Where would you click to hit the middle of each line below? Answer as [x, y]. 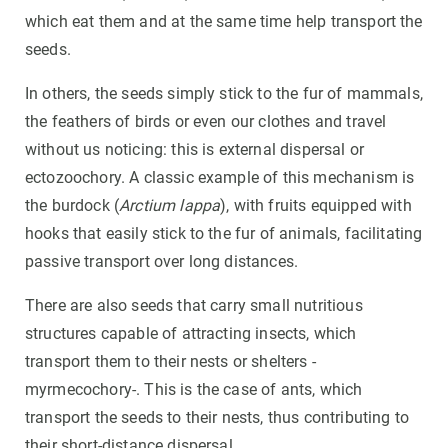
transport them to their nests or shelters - [170, 362]
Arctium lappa [170, 206]
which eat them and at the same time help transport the [224, 22]
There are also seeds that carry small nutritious [194, 306]
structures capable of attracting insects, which [191, 334]
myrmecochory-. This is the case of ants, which [194, 390]
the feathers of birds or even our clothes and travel [206, 122]
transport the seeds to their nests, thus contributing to [217, 418]
